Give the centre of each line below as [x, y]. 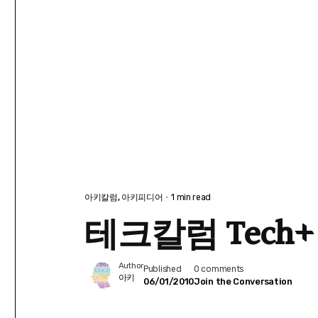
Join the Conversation [243, 281]
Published [162, 269]
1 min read [191, 197]
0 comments [218, 269]
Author [131, 265]
